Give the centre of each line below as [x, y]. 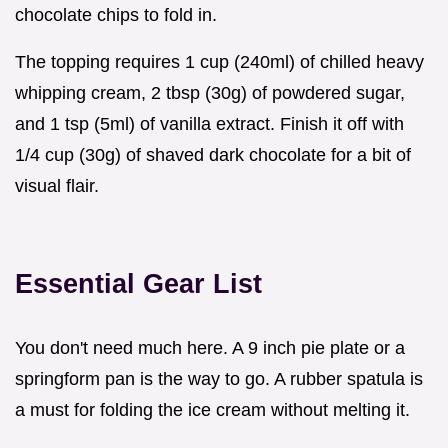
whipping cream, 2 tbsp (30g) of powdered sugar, [210, 92]
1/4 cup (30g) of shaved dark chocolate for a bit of [213, 154]
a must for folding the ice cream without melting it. [212, 409]
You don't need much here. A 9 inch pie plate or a [210, 347]
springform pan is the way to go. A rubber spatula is [219, 378]
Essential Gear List [138, 283]
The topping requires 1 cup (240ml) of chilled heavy [219, 61]
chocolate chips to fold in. [116, 14]
